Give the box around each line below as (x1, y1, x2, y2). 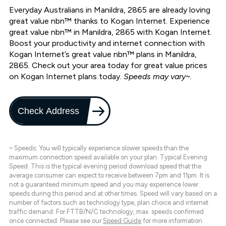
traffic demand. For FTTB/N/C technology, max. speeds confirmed (9, 208, 204, 216)
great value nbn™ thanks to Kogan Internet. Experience (9, 16, 210, 26)
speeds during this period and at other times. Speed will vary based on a (9, 190, 217, 198)
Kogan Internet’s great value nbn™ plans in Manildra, (9, 49, 197, 60)
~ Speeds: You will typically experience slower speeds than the (9, 144, 189, 152)
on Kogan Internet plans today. (9, 72, 124, 82)
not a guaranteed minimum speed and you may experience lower (9, 181, 198, 189)
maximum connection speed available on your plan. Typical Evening (9, 153, 207, 161)
